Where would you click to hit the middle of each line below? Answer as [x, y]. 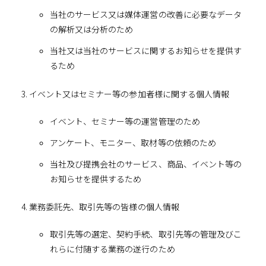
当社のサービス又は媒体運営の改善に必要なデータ [146, 14]
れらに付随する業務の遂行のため [112, 249]
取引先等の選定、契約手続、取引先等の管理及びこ [146, 234]
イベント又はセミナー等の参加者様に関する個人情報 [129, 94]
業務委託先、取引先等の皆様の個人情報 [104, 207]
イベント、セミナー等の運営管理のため [125, 121]
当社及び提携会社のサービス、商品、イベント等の [146, 164]
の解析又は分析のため [91, 29]
